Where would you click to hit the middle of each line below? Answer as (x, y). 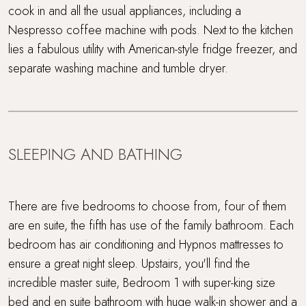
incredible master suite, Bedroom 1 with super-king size (142, 282)
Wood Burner (107, 34)
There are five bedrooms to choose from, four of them (147, 206)
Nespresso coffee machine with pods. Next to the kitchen (151, 30)
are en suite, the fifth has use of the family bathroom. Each (151, 225)
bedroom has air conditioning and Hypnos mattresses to (146, 244)
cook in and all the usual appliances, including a (125, 11)
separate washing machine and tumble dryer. (118, 68)
